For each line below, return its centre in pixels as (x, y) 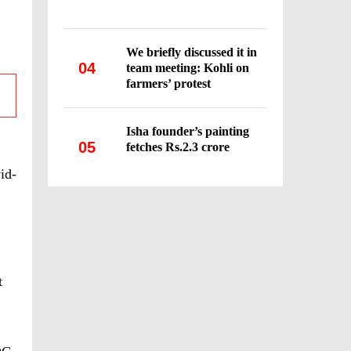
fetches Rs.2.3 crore (178, 147)
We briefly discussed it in (192, 52)
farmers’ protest (168, 83)
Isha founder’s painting (188, 131)
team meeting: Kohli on (188, 68)
